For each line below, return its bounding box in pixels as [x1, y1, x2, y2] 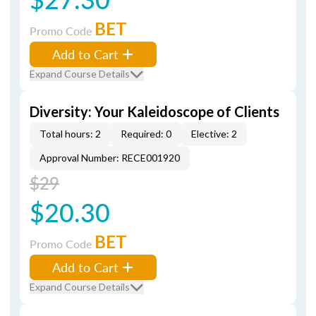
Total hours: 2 [39, 128, 101, 140]
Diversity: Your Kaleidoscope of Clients [30, 103, 279, 120]
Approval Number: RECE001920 [39, 152, 180, 164]
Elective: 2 [191, 128, 237, 140]
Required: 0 [121, 128, 171, 140]
